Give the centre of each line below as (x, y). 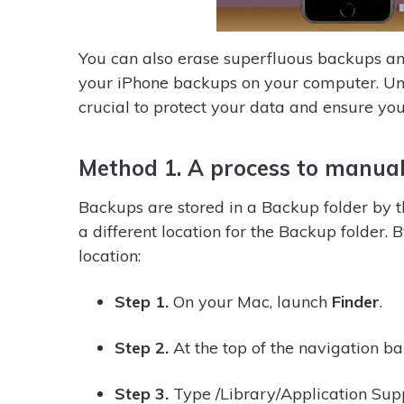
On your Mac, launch (250, 302)
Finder (356, 302)
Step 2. (144, 348)
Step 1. (142, 302)
